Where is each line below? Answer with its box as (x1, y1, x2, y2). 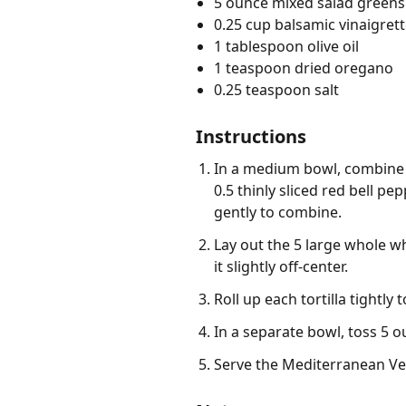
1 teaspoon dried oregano (214, 58, 393, 79)
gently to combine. (214, 202, 342, 223)
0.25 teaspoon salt (214, 80, 339, 101)
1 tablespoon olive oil (214, 36, 359, 57)
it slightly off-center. (214, 256, 348, 277)
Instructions (196, 124, 306, 150)
